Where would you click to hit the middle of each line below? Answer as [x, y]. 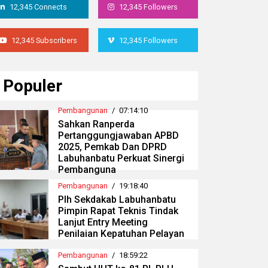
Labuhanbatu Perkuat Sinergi [121, 159]
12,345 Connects [38, 7]
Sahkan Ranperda [96, 124]
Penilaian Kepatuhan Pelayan [121, 233]
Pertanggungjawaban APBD [118, 136]
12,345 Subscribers [44, 41]
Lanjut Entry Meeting [103, 222]
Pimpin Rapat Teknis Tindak [118, 211]
